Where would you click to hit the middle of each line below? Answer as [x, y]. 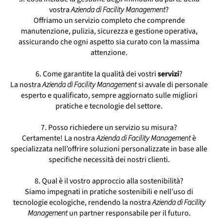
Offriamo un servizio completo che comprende [109, 20]
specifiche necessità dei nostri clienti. [109, 159]
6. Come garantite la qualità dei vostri [97, 74]
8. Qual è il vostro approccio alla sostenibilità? [109, 181]
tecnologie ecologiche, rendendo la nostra [82, 202]
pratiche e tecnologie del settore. [109, 106]
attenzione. [109, 52]
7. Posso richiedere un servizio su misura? [109, 127]
